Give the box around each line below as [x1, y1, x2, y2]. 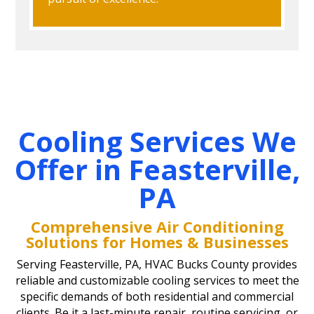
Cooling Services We [18, 121, 296, 161]
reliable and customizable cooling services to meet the [15, 272, 299, 288]
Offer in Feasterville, [14, 149, 300, 189]
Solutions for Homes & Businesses [25, 231, 289, 252]
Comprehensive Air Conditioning [30, 215, 284, 237]
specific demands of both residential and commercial [20, 288, 294, 304]
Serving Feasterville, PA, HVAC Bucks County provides [17, 256, 297, 272]
